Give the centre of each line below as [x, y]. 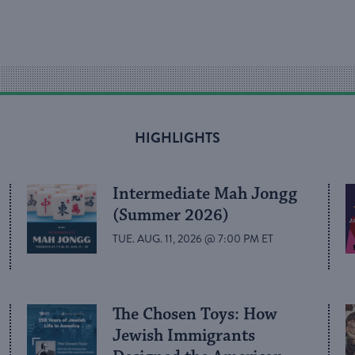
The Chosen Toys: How [195, 315]
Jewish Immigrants [183, 336]
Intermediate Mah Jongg [204, 194]
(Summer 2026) [170, 215]
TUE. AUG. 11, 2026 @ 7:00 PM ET [193, 239]
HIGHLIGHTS [177, 137]
